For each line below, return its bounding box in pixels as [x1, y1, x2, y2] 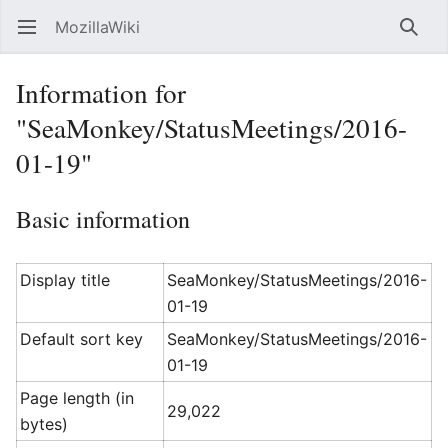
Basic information [16, 203, 190, 235]
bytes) [20, 414, 69, 434]
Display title [20, 270, 111, 290]
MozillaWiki [55, 17, 140, 37]
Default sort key [20, 329, 144, 349]
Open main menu [30, 27, 43, 47]
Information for [16, 74, 186, 111]
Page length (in [20, 388, 135, 408]
